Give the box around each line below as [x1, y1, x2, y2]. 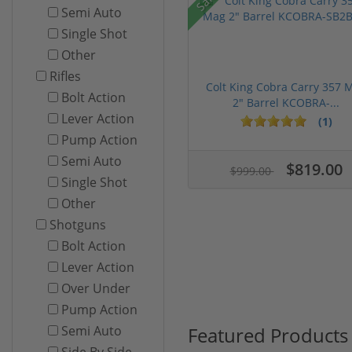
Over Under [61, 279, 130, 297]
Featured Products [188, 321, 348, 348]
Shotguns [49, 215, 106, 233]
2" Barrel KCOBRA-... [233, 94, 339, 110]
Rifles [49, 67, 81, 85]
